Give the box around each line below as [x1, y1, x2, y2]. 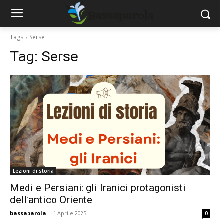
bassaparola [10, 209, 46, 217]
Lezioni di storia [13, 167, 54, 174]
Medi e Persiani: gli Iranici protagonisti [10, 182, 186, 193]
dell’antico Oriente [10, 194, 92, 206]
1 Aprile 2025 [53, 209, 86, 217]
